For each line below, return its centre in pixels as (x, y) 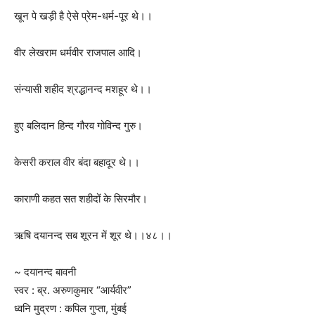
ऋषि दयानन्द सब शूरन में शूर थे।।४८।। (93, 235)
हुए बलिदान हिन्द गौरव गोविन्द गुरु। (78, 126)
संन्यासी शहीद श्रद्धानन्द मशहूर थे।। (83, 89)
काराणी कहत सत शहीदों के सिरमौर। (81, 199)
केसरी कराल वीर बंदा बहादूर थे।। (77, 162)
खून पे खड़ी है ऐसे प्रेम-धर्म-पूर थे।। (83, 16)
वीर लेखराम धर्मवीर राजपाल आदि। (78, 52)
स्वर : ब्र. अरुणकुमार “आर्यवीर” (73, 290)
